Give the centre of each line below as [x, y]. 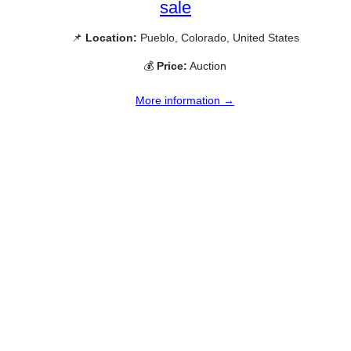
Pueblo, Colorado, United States [218, 38]
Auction [207, 65]
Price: [172, 65]
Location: [111, 38]
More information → [185, 100]
